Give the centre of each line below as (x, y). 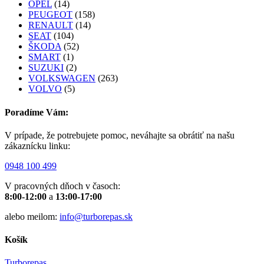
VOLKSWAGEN (62, 78)
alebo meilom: (32, 216)
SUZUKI (46, 68)
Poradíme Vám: (37, 112)
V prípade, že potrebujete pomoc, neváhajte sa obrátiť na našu (120, 135)
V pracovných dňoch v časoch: (62, 186)
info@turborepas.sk (96, 216)
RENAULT (51, 25)
